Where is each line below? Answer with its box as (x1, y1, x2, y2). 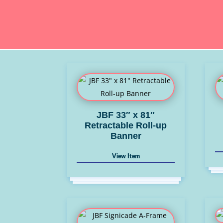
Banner (110, 130, 141, 141)
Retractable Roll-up (85, 120, 167, 130)
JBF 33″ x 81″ (97, 110, 155, 120)
